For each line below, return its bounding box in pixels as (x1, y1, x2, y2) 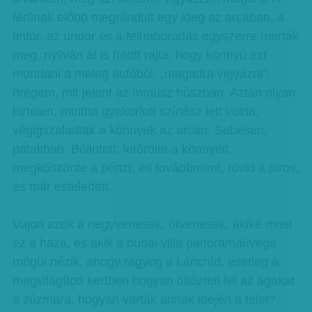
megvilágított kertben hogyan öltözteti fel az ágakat (12, 274, 295, 288)
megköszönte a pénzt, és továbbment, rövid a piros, (12, 161, 299, 175)
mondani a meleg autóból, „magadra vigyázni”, (12, 67, 270, 81)
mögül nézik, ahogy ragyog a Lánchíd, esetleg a (12, 255, 279, 269)
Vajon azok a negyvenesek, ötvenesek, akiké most (12, 217, 292, 231)
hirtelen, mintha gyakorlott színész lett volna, (12, 104, 259, 118)
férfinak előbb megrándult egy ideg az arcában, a (12, 10, 284, 24)
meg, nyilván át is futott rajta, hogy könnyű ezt (12, 48, 267, 62)
